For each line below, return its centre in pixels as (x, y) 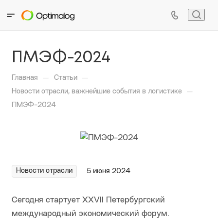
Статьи (66, 78)
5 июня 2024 (109, 171)
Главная (25, 78)
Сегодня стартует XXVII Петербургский (88, 200)
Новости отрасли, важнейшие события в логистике (97, 92)
